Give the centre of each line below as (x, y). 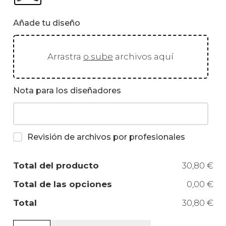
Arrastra (65, 57)
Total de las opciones (62, 184)
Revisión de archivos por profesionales (106, 137)
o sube (98, 57)
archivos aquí (143, 57)
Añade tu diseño (46, 23)
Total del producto (56, 166)
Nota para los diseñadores (67, 91)
